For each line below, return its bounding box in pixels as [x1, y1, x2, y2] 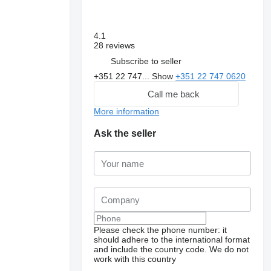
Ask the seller [94, 128, 157, 139]
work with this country [94, 254, 177, 264]
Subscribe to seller [111, 56, 182, 66]
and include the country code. [94, 244, 207, 254]
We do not [209, 244, 249, 254]
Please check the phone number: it [94, 225, 227, 235]
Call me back [148, 88, 200, 99]
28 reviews [94, 41, 135, 50]
